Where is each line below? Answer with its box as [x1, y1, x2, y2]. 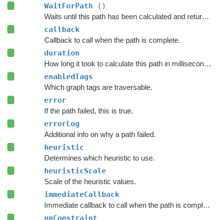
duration [44, 48, 80, 57]
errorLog [44, 119, 80, 128]
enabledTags [44, 72, 93, 81]
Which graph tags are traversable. [44, 82, 152, 91]
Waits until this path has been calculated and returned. [201, 12, 209, 21]
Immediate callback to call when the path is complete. [202, 200, 210, 209]
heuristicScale [44, 166, 106, 175]
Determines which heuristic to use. [44, 153, 155, 162]
